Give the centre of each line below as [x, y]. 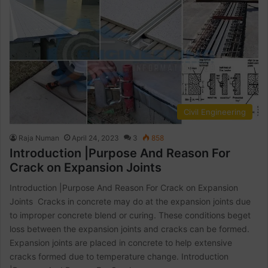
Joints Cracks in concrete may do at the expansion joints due [130, 202]
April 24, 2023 [96, 138]
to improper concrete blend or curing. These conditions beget [130, 215]
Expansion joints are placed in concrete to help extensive [121, 243]
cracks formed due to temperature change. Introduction [119, 257]
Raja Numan [39, 138]
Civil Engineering [214, 112]
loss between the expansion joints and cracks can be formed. [130, 229]
